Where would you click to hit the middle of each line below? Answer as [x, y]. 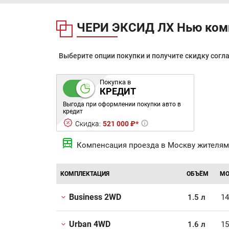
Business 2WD [95, 197]
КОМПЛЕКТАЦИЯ [85, 174]
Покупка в [115, 82]
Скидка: [88, 124]
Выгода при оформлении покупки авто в [122, 104]
